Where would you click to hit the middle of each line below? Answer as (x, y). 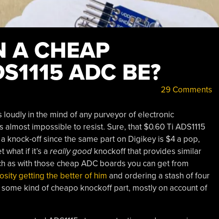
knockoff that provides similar (146, 151)
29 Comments (185, 90)
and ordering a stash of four (158, 175)
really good (71, 151)
